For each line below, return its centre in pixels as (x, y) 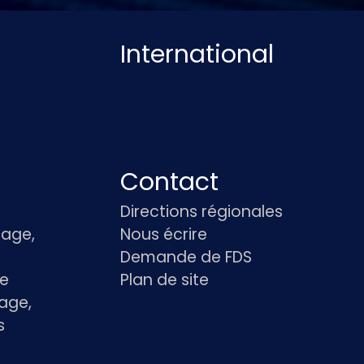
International (197, 54)
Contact (170, 182)
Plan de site (165, 280)
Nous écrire (164, 234)
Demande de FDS (186, 257)
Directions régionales (202, 212)
